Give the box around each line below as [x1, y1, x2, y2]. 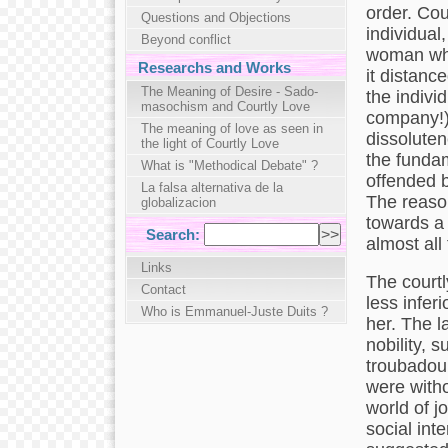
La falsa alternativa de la [140, 179, 283, 195]
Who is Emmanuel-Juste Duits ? [140, 303, 328, 319]
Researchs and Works [137, 59, 291, 76]
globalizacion [140, 194, 216, 210]
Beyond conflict [140, 31, 231, 47]
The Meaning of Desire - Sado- [140, 83, 318, 99]
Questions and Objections [140, 9, 291, 25]
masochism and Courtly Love [140, 98, 310, 114]
